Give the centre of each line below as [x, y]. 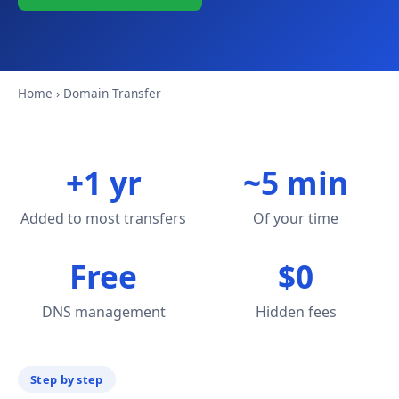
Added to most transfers [103, 218]
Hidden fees [296, 312]
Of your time [296, 218]
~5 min [296, 183]
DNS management [103, 312]
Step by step [67, 379]
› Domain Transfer [107, 93]
